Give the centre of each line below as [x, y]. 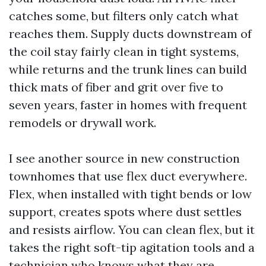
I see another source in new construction [124, 158]
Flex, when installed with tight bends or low [130, 194]
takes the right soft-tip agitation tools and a [132, 247]
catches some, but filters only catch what [124, 16]
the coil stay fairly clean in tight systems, [124, 51]
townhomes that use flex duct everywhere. [128, 176]
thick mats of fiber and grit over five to [116, 87]
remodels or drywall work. [83, 123]
